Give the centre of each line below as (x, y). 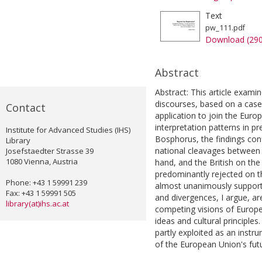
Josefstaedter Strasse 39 (50, 151)
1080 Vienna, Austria (42, 162)
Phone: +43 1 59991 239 (46, 183)
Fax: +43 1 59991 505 (41, 193)
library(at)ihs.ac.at (37, 204)
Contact (26, 108)
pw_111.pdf (225, 28)
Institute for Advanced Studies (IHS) (68, 130)
